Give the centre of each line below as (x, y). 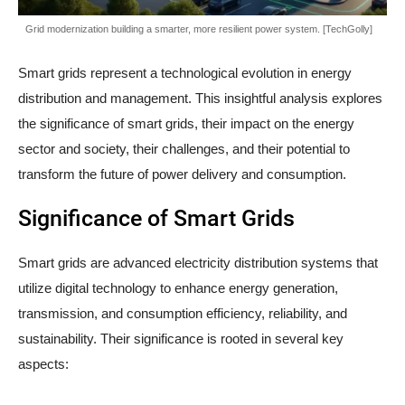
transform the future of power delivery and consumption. (182, 174)
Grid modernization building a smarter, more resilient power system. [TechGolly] (199, 29)
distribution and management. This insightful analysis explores (200, 99)
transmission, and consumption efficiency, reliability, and (183, 314)
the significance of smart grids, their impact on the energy (186, 124)
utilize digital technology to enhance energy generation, (178, 288)
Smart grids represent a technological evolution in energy (185, 73)
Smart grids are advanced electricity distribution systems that (198, 263)
